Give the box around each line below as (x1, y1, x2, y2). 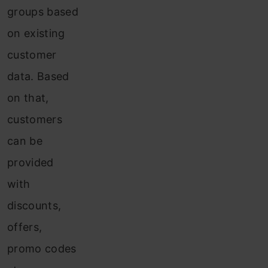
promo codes (7, 242, 77, 255)
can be (7, 135, 42, 148)
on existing (7, 27, 65, 40)
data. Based (7, 70, 69, 83)
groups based (7, 5, 78, 19)
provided (7, 156, 54, 169)
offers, (7, 221, 42, 234)
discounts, (7, 199, 62, 212)
